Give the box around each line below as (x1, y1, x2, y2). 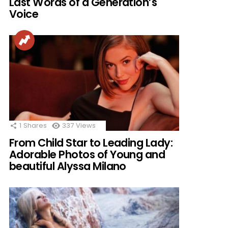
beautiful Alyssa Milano (9, 159, 126, 174)
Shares (23, 121, 47, 131)
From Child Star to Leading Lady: (9, 135, 173, 151)
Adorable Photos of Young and (9, 147, 165, 162)
